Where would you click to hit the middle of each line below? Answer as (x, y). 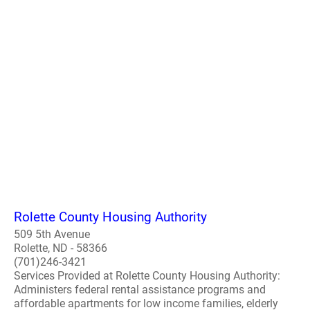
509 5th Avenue (52, 234)
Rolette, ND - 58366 (61, 248)
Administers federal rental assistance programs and (140, 290)
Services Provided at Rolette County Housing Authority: (147, 276)
